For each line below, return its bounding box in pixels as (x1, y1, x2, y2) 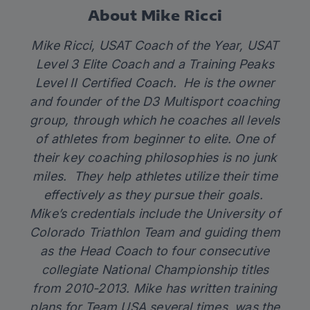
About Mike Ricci (87, 6, 223, 24)
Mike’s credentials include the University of (30, 206, 280, 221)
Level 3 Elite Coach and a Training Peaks (35, 57, 274, 72)
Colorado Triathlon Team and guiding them (29, 225, 280, 240)
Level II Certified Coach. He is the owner (35, 75, 275, 91)
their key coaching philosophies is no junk (33, 150, 277, 165)
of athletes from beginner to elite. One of (35, 131, 275, 147)
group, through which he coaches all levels (30, 113, 280, 128)
